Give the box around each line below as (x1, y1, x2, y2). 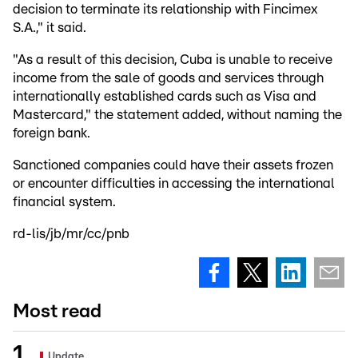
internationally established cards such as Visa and (13, 89, 316, 104)
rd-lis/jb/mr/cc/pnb (13, 227, 129, 241)
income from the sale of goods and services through (13, 71, 324, 86)
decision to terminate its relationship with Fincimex (13, 2, 318, 17)
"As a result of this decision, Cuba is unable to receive (13, 53, 332, 67)
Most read (13, 302, 101, 322)
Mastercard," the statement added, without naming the (13, 108, 342, 122)
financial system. (13, 195, 116, 209)
